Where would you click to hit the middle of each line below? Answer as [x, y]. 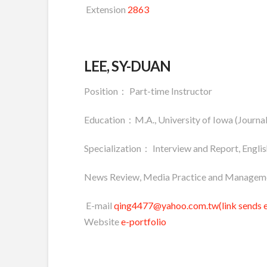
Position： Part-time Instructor [148, 91]
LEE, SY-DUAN [127, 66]
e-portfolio [143, 221]
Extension [105, 9]
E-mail [99, 205]
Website [102, 221]
